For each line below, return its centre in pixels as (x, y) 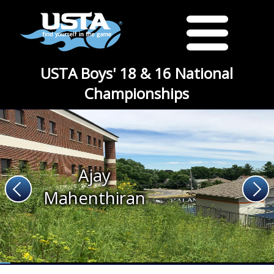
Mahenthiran (95, 198)
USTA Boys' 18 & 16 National (137, 73)
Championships (137, 93)
